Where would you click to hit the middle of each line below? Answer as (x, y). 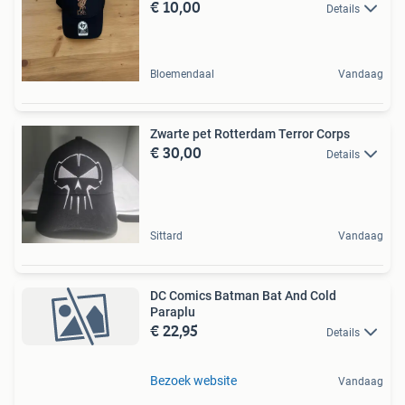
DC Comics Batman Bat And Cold (243, 295)
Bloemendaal (182, 74)
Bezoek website (193, 381)
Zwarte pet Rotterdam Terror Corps (250, 133)
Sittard (166, 235)
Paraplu (173, 311)
